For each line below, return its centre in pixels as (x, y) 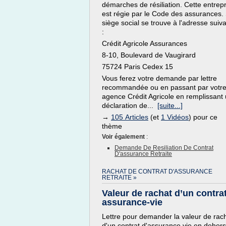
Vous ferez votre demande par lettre (159, 78)
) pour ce (203, 117)
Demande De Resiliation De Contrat (164, 148)
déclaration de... (130, 105)
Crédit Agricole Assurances (145, 43)
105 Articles (130, 117)
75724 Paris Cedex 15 (137, 67)
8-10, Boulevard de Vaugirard (149, 55)
